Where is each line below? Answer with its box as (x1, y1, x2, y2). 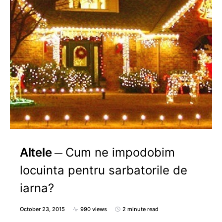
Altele (20, 145, 52, 160)
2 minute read (122, 206, 159, 213)
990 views (80, 206, 107, 213)
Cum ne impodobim (65, 145, 175, 160)
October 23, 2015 (20, 206, 65, 213)
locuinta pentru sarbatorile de (20, 163, 187, 178)
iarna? (20, 181, 54, 196)
